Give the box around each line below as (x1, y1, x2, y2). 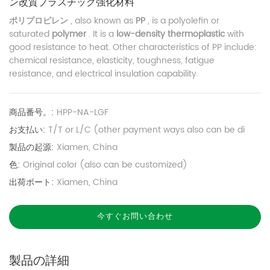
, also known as (71, 13, 136, 28)
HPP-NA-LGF (57, 105, 108, 119)
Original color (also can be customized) (23, 157, 187, 172)
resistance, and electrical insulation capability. (9, 66, 198, 81)
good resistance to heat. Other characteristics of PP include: (9, 40, 257, 54)
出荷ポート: (9, 175, 54, 189)
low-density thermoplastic (116, 27, 227, 41)
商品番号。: (9, 105, 54, 119)
